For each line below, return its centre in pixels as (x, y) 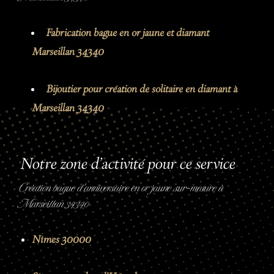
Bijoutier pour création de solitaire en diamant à (141, 90)
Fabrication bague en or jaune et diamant (127, 33)
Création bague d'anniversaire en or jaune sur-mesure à (122, 187)
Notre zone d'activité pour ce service (127, 164)
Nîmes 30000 (61, 240)
